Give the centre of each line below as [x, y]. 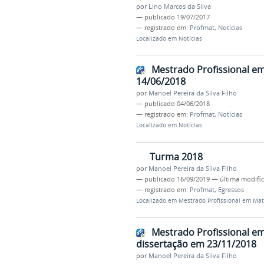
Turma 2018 [176, 157]
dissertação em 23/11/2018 [196, 244]
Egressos [231, 190]
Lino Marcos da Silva [179, 6]
